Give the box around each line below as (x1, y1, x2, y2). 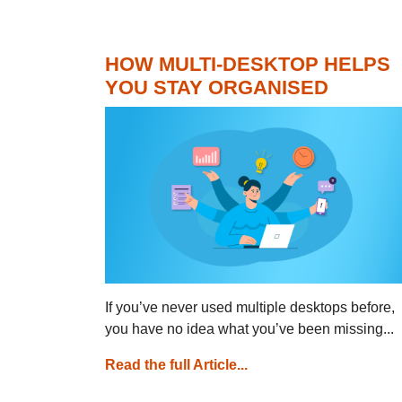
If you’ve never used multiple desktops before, (105, 299, 395, 315)
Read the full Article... (105, 356, 248, 372)
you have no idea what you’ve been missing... (105, 320, 394, 336)
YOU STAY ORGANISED (105, 75, 328, 99)
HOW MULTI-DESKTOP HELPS (105, 52, 390, 75)
